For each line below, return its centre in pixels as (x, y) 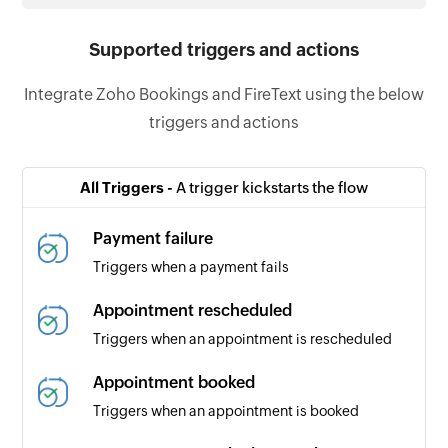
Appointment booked (174, 382)
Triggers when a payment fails (191, 266)
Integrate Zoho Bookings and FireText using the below (224, 94)
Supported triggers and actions (224, 49)
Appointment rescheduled (193, 310)
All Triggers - (128, 187)
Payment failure (153, 238)
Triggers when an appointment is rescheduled (243, 338)
